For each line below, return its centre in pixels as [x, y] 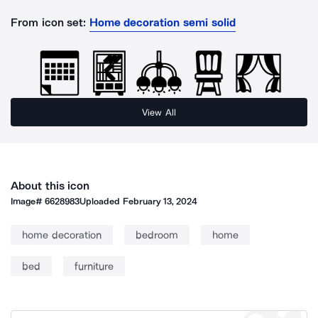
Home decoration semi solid [162, 22]
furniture [94, 266]
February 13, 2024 [160, 201]
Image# [28, 201]
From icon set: [49, 22]
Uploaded [101, 201]
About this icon [50, 186]
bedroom [157, 235]
